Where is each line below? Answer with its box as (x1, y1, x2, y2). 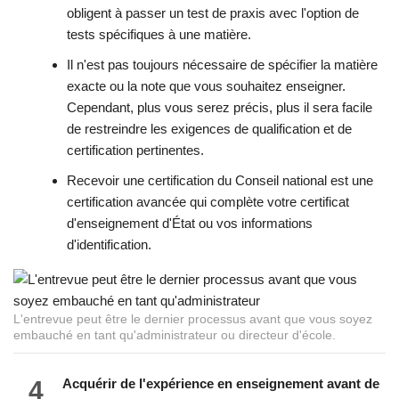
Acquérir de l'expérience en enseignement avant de (62, 376, 379, 392)
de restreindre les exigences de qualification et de (67, 121, 352, 137)
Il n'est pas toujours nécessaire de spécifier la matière (67, 57, 378, 73)
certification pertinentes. (67, 142, 204, 159)
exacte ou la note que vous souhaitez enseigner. (67, 78, 346, 94)
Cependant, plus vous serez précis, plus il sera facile (67, 100, 372, 116)
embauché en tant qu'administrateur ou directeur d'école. (13, 329, 336, 343)
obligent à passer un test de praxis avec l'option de (67, 5, 359, 21)
